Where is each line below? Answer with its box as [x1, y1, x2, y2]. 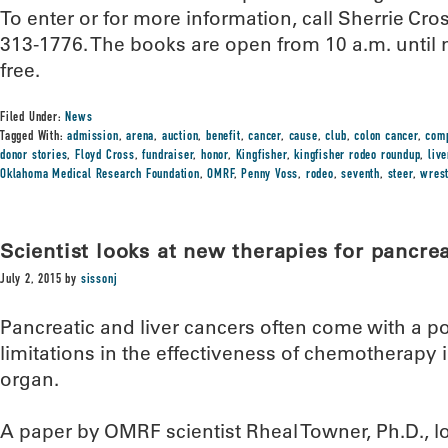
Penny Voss [241, 168, 299, 182]
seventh [341, 168, 381, 182]
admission [67, 130, 119, 144]
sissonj [80, 273, 118, 287]
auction [161, 130, 199, 144]
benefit [206, 130, 241, 144]
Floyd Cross [75, 149, 135, 163]
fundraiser [142, 149, 194, 163]
